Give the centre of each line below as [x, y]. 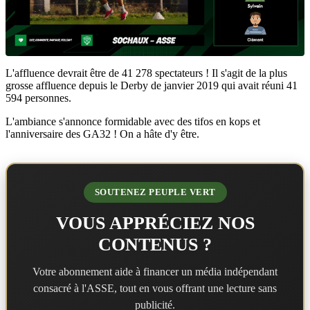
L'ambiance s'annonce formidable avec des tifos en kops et [133, 121]
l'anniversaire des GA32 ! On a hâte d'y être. [102, 134]
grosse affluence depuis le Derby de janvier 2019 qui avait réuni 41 [152, 85]
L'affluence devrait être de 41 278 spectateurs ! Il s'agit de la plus [146, 73]
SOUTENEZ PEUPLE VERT [155, 192]
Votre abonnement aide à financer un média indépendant [155, 271]
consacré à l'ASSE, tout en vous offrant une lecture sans [155, 288]
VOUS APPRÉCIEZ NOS [155, 223]
